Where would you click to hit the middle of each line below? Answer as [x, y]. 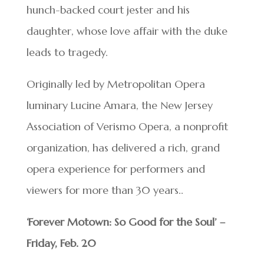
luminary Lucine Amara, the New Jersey [119, 105]
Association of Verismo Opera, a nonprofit [127, 126]
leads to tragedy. [70, 52]
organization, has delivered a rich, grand [123, 147]
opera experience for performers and [115, 169]
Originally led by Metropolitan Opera [115, 84]
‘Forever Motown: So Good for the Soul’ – [126, 222]
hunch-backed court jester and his [108, 9]
